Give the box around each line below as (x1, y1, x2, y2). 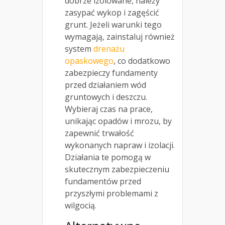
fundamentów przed (65, 176, 141, 187)
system (65, 43, 93, 55)
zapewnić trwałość (65, 128, 134, 139)
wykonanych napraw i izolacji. (65, 140, 175, 151)
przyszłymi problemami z (65, 188, 158, 199)
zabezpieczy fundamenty (65, 67, 158, 79)
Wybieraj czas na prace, (65, 103, 153, 115)
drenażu (93, 43, 125, 55)
